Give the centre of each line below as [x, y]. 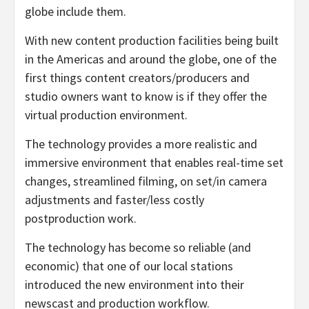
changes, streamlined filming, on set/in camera [146, 181]
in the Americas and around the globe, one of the [151, 59]
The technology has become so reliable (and [138, 248]
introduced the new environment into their [134, 285]
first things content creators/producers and [137, 78]
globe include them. [76, 12]
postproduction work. [81, 219]
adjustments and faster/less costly [114, 200]
